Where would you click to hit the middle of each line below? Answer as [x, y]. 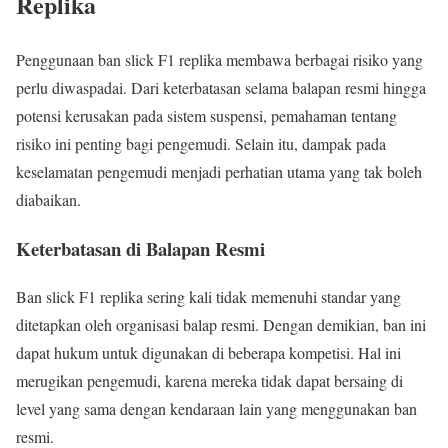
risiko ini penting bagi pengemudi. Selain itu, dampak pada [201, 143]
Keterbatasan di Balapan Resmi [140, 248]
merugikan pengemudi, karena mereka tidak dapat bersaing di [209, 381]
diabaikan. [48, 199]
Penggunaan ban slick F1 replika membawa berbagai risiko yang [219, 59]
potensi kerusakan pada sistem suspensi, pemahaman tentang [206, 115]
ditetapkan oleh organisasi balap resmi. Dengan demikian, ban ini [221, 325]
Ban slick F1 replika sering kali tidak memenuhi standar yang [208, 297]
